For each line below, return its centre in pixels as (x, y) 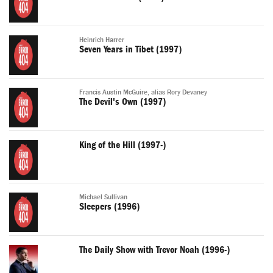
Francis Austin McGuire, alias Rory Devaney (143, 93)
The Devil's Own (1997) (122, 102)
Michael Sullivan (103, 197)
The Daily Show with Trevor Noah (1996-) (154, 250)
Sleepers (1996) (109, 207)
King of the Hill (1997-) (122, 145)
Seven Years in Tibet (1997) (130, 50)
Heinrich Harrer (102, 40)
